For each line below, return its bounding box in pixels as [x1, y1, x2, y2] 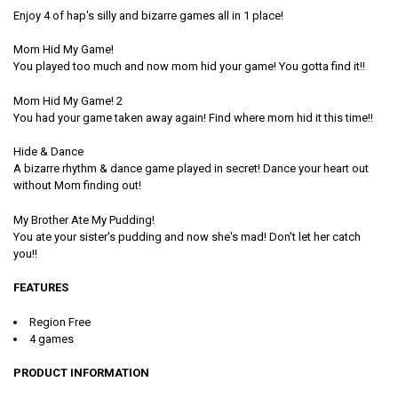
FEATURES [12, 281, 68, 295]
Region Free [28, 314, 91, 329]
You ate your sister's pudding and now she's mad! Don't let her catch [12, 229, 361, 243]
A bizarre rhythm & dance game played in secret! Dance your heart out [12, 162, 369, 176]
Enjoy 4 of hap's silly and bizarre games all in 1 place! [12, 8, 283, 22]
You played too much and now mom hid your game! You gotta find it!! [12, 60, 365, 74]
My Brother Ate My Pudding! [12, 212, 155, 227]
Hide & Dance [12, 145, 84, 159]
